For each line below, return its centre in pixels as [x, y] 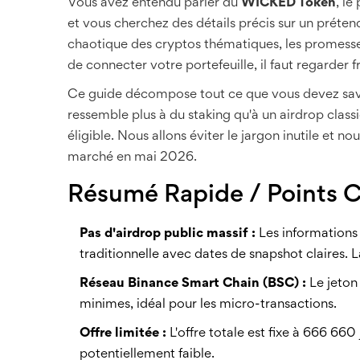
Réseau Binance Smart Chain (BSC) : [193, 284]
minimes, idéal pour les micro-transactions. [208, 305]
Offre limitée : [123, 333]
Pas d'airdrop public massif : [168, 234]
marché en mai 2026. [132, 157]
